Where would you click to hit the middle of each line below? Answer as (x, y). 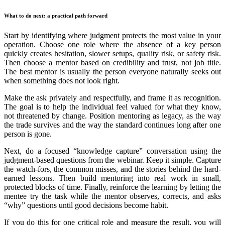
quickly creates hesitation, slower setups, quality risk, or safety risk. (113, 53)
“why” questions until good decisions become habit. (86, 205)
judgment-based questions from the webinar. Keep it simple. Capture (113, 160)
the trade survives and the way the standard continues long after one (113, 125)
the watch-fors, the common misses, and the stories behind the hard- (113, 169)
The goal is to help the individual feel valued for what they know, (113, 106)
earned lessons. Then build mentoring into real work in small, (113, 178)
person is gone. (28, 134)
